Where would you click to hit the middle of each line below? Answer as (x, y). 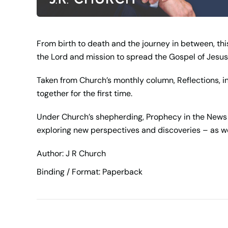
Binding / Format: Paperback (90, 172)
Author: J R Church (71, 153)
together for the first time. (84, 93)
